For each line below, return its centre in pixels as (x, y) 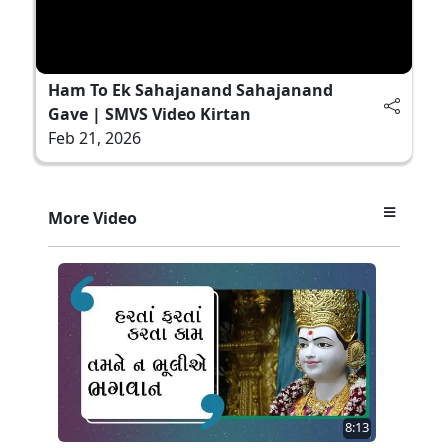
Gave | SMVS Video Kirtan (149, 113)
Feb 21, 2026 (94, 137)
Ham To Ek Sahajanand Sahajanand (190, 89)
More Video (92, 217)
